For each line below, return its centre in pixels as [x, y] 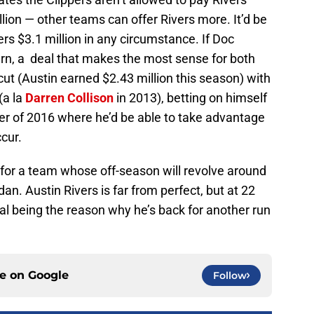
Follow [230, 275]
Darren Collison [69, 97]
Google [48, 275]
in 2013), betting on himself [190, 97]
